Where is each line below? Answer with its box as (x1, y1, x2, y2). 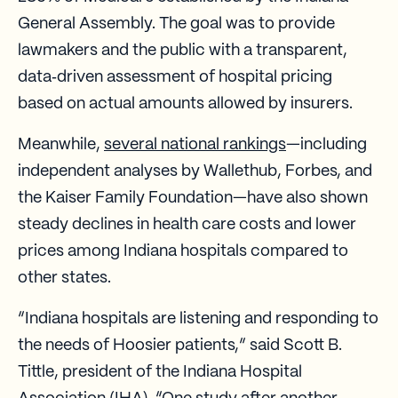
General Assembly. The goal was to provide (18, 15, 335, 32)
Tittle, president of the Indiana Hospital (18, 363, 302, 380)
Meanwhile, (18, 136, 104, 153)
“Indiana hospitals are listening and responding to (18, 310, 378, 327)
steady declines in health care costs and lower (18, 216, 356, 233)
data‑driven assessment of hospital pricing (18, 68, 332, 85)
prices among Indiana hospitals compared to (18, 243, 348, 259)
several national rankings (104, 136, 286, 153)
